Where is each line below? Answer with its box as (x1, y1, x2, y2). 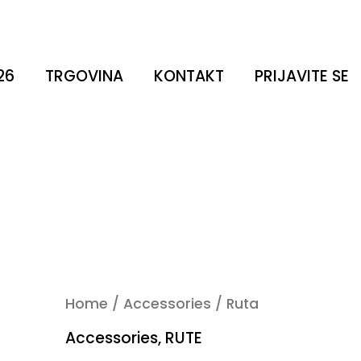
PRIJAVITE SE (255, 65, 349, 87)
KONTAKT (154, 65, 224, 87)
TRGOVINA (45, 65, 123, 87)
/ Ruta (211, 294, 259, 313)
